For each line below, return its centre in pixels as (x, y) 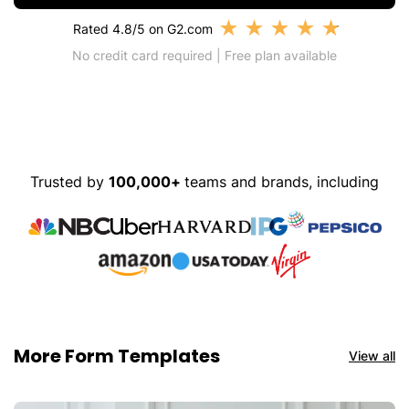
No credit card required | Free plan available (204, 55)
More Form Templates (117, 356)
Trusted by (69, 182)
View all (372, 356)
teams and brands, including (282, 182)
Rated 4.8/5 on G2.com (143, 28)
